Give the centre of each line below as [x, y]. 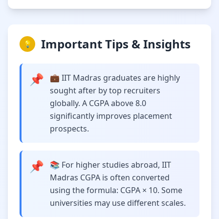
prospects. [69, 129]
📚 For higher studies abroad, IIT [110, 165]
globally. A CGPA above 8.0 [98, 103]
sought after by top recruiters [105, 90]
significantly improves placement [111, 116]
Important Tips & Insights [116, 44]
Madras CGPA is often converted [110, 177]
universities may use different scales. [118, 203]
